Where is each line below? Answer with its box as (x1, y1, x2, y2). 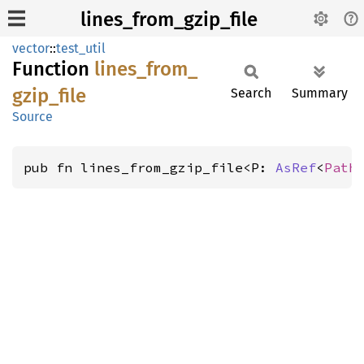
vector (12, 41, 50, 56)
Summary (292, 85, 348, 101)
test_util (56, 41, 106, 56)
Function (12, 58, 94, 80)
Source (12, 109, 53, 124)
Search (231, 85, 271, 101)
